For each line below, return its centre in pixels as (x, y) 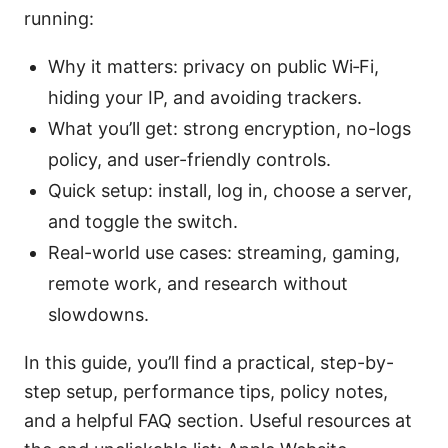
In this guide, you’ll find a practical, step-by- (209, 362)
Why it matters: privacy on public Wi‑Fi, (213, 66)
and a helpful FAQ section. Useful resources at (218, 420)
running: (59, 18)
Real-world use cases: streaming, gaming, (224, 252)
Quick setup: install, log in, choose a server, (230, 190)
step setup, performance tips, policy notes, (206, 391)
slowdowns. (98, 314)
